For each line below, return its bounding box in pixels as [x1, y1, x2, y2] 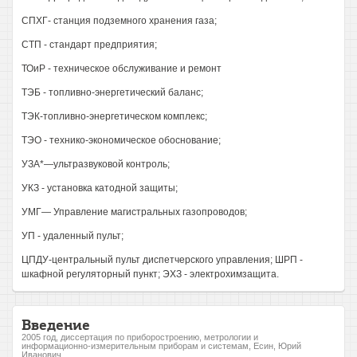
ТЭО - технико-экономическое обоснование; [22, 135, 221, 146]
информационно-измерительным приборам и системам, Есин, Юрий [22, 341, 301, 351]
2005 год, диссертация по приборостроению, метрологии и [22, 332, 258, 342]
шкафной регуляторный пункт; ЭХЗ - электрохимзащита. [22, 269, 279, 280]
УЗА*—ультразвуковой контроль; [22, 159, 170, 170]
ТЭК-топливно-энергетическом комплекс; [22, 111, 207, 122]
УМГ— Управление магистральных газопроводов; [22, 206, 247, 218]
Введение [22, 316, 90, 334]
